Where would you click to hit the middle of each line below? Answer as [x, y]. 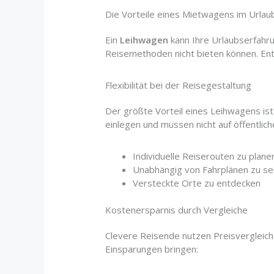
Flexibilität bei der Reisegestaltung [179, 85]
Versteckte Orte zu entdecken [197, 183]
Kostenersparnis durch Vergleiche [177, 210]
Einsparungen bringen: [152, 249]
